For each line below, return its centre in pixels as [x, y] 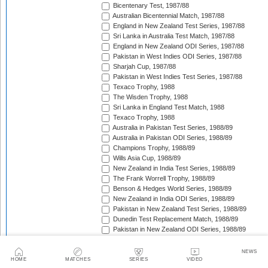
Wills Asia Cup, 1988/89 [146, 158]
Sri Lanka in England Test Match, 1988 [168, 107]
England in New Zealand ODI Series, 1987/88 [178, 46]
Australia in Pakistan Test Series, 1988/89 [172, 128]
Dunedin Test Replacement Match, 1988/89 [175, 219]
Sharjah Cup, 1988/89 [144, 250]
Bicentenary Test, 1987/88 [150, 6]
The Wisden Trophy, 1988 [150, 97]
